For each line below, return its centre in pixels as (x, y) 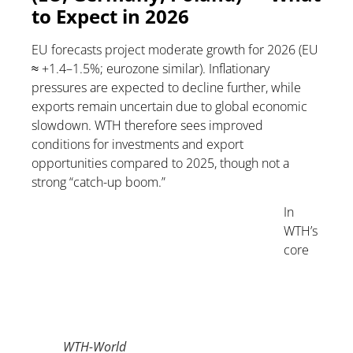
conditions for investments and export (137, 144)
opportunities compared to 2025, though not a (160, 163)
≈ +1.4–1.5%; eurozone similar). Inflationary (150, 68)
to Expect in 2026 (110, 16)
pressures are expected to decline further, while (166, 87)
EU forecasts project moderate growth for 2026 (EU (175, 49)
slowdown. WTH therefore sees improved (147, 125)
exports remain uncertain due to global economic (169, 106)
